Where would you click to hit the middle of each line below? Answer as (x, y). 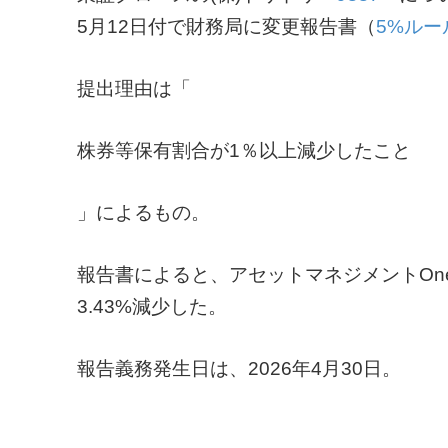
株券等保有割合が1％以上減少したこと (244, 150)
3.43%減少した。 (152, 306)
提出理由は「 (134, 88)
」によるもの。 (143, 212)
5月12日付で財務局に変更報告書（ (226, 26)
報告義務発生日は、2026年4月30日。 (239, 368)
